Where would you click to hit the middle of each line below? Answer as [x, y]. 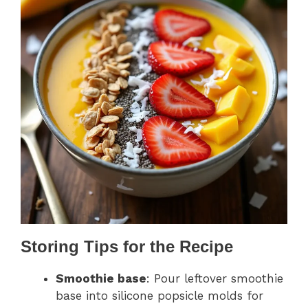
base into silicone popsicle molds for [159, 296]
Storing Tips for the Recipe [127, 247]
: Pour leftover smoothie [215, 279]
